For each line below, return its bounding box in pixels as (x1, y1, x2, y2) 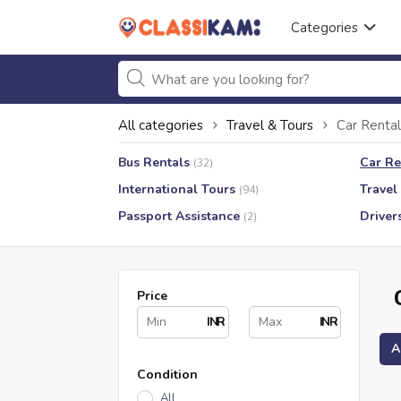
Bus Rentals (118, 154, 190, 171)
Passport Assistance (118, 208, 240, 225)
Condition (137, 366, 198, 383)
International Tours (118, 181, 235, 198)
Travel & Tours (226, 116, 313, 134)
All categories (118, 116, 203, 134)
